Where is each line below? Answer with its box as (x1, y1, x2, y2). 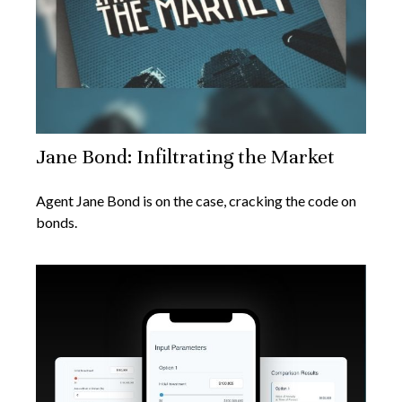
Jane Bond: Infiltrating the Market (36, 144, 335, 170)
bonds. (36, 214, 77, 232)
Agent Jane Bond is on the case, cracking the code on (36, 192, 356, 210)
